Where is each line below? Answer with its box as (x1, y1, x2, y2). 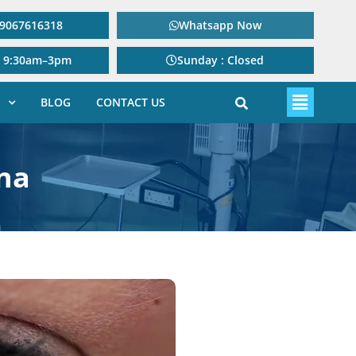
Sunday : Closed (177, 52, 265, 68)
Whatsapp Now (178, 17, 261, 33)
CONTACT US (95, 95, 165, 110)
